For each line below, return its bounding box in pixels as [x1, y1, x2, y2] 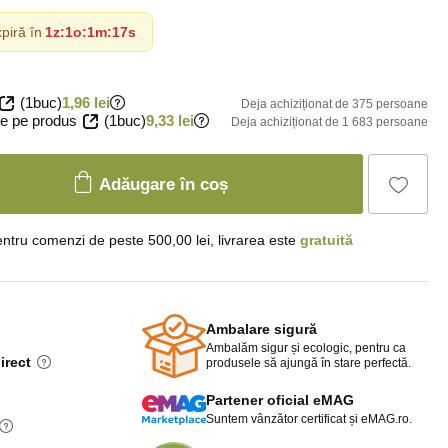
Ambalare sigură [206, 320, 317, 337]
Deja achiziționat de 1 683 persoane [231, 115, 428, 129]
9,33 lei [146, 112, 194, 129]
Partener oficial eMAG [206, 392, 354, 408]
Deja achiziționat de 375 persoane [241, 97, 428, 111]
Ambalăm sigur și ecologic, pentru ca [206, 340, 406, 355]
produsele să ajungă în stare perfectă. [206, 355, 411, 370]
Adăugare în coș [99, 174, 228, 194]
